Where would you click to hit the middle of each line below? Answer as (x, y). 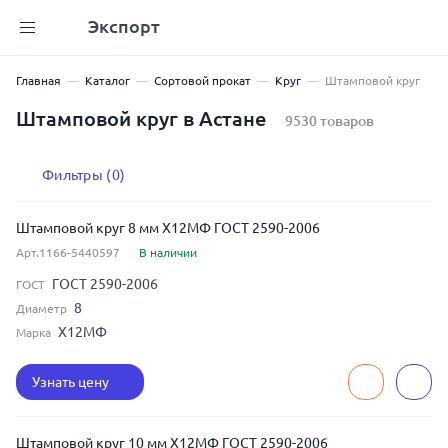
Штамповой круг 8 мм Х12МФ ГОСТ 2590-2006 (168, 228)
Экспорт (124, 25)
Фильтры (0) (84, 175)
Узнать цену (72, 382)
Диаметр (43, 308)
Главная (38, 80)
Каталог (107, 80)
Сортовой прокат (202, 80)
